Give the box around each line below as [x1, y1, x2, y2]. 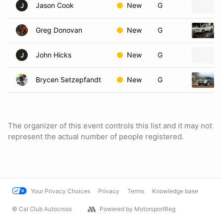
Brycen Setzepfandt [36, 75, 101, 84]
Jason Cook [36, 1, 74, 9]
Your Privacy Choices [31, 187, 90, 195]
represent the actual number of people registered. [8, 132, 184, 141]
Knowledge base [152, 187, 198, 195]
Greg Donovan [36, 26, 82, 34]
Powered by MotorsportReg [100, 205, 175, 213]
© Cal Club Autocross [12, 205, 72, 213]
